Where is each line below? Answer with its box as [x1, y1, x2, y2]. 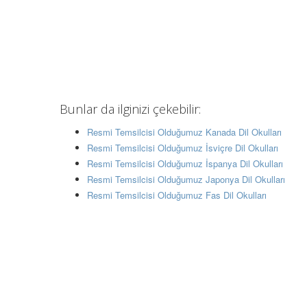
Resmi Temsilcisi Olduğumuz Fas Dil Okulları [87, 188, 267, 201]
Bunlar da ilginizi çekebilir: [60, 101, 201, 117]
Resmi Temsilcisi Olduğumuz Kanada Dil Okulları [87, 125, 282, 138]
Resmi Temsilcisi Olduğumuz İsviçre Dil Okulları [87, 141, 278, 154]
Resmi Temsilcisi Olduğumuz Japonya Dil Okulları [87, 173, 285, 186]
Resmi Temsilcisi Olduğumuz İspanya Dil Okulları [87, 157, 283, 170]
